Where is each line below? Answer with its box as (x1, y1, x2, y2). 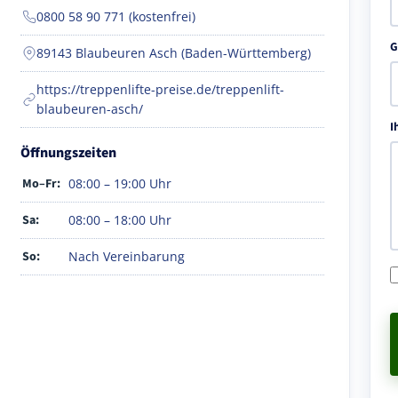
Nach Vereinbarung (68, 247, 185, 265)
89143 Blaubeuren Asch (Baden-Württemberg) (36, 44, 311, 61)
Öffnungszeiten (20, 142, 116, 163)
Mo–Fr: (22, 174, 60, 193)
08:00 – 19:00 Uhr (68, 174, 171, 192)
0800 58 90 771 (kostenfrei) (36, 7, 195, 25)
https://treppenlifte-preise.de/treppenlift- (36, 80, 284, 98)
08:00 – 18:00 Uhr (68, 211, 171, 228)
